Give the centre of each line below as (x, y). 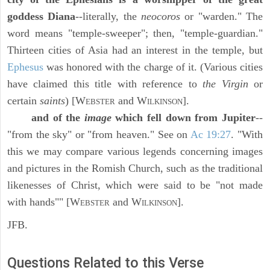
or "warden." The (222, 17)
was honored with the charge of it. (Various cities (153, 67)
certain (24, 101)
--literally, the (108, 17)
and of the (58, 118)
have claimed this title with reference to (105, 84)
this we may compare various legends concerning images (135, 152)
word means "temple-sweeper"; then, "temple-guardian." (135, 33)
